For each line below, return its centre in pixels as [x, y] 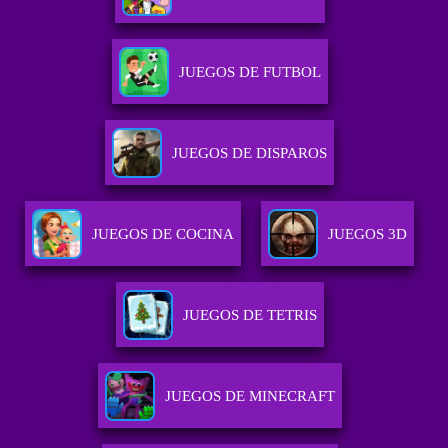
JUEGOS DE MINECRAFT [249, 396]
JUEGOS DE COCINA [163, 234]
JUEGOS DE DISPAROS [250, 153]
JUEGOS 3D [368, 234]
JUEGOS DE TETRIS [249, 315]
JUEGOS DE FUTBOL [249, 72]
